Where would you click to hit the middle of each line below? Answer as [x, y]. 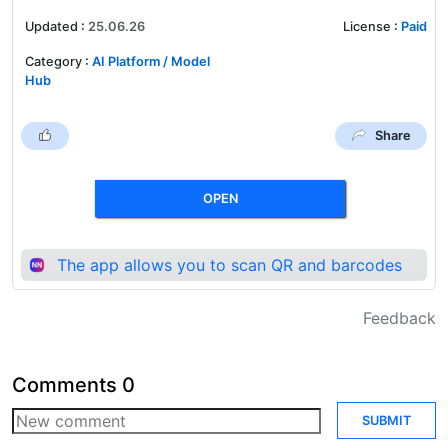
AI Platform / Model [151, 61]
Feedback [399, 317]
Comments [64, 384]
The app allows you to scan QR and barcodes [229, 264]
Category [53, 61]
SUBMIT [386, 421]
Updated [51, 26]
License [367, 26]
